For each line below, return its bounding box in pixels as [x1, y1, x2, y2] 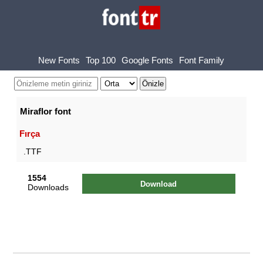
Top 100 [86, 55, 116, 65]
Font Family [179, 55, 225, 65]
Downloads [28, 182, 69, 192]
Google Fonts [122, 55, 174, 65]
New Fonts [38, 55, 80, 65]
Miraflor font [19, 106, 71, 116]
